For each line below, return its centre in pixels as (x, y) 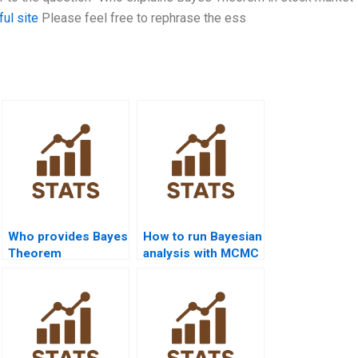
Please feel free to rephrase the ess (142, 18)
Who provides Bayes (68, 237)
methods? (172, 270)
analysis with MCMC (201, 254)
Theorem (35, 254)
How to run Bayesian (203, 237)
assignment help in (63, 270)
